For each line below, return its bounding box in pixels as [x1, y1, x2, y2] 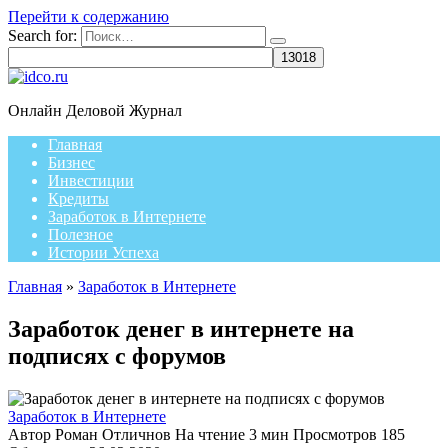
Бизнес [48, 154, 95, 171]
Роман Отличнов [51, 425, 171, 443]
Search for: [8, 27, 77, 44]
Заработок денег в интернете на [8, 315, 354, 342]
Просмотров [293, 425, 377, 443]
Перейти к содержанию [8, 8, 169, 25]
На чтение [175, 425, 245, 443]
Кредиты [48, 190, 109, 207]
